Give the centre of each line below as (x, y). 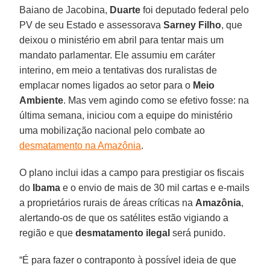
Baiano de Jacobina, (65, 10)
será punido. (198, 233)
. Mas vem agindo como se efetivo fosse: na (156, 100)
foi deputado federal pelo (195, 10)
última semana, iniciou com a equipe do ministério (126, 115)
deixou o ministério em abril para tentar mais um (122, 40)
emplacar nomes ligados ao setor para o (106, 85)
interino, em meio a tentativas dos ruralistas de (118, 70)
